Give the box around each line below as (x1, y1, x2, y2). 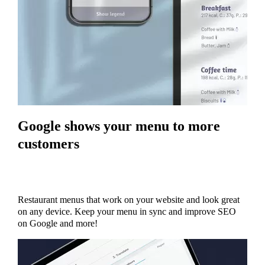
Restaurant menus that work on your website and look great (17, 195, 240, 205)
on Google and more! (17, 218, 98, 229)
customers (17, 136, 79, 152)
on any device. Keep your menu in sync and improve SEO (17, 206, 236, 217)
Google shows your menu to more (17, 118, 220, 134)
